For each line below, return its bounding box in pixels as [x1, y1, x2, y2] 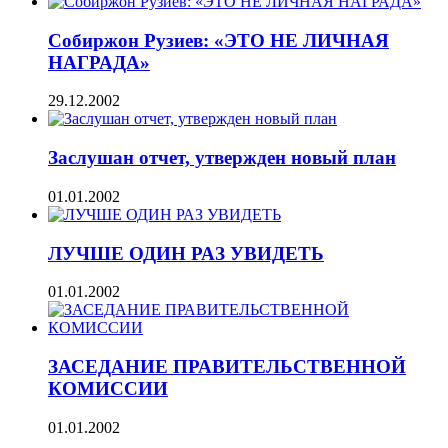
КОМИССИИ [48, 378, 168, 400]
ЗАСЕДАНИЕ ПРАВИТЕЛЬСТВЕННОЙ [48, 356, 406, 378]
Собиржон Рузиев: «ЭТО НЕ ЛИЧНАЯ [48, 29, 389, 51]
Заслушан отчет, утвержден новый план [48, 147, 396, 169]
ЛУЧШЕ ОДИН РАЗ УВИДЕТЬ [48, 242, 324, 264]
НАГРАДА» [48, 51, 150, 73]
